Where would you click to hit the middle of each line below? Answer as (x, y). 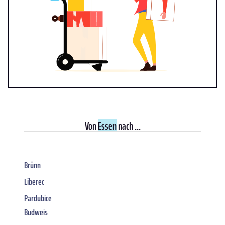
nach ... (128, 126)
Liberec (34, 182)
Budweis (36, 213)
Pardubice (38, 199)
